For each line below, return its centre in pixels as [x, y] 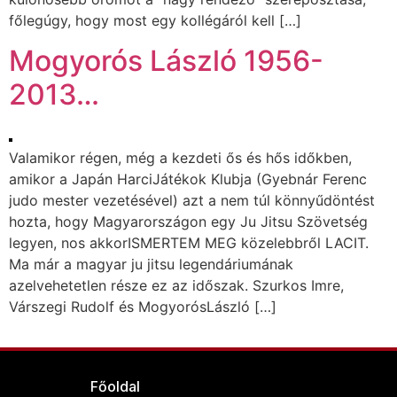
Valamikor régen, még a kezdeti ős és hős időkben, [180, 157]
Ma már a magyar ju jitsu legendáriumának [151, 264]
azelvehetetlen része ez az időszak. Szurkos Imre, [176, 285]
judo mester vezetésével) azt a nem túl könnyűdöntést [192, 200]
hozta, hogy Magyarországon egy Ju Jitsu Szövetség [188, 221]
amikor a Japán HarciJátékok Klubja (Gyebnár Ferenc [188, 179]
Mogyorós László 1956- [166, 60]
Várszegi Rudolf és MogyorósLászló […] [143, 306]
